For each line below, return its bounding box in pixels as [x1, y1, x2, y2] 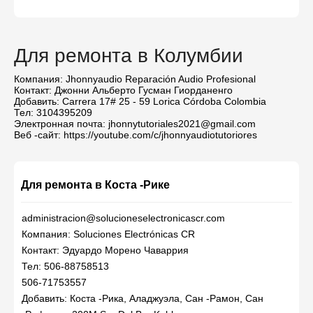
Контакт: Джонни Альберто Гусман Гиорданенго [14, 85, 233, 96]
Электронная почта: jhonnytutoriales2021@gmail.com [14, 118, 256, 129]
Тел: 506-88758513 [22, 261, 109, 272]
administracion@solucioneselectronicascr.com [22, 212, 225, 224]
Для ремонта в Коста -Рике [21, 179, 170, 191]
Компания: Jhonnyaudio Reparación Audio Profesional [14, 73, 256, 85]
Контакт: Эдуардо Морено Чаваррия [22, 245, 189, 256]
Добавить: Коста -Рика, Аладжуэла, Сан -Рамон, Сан [22, 293, 263, 304]
